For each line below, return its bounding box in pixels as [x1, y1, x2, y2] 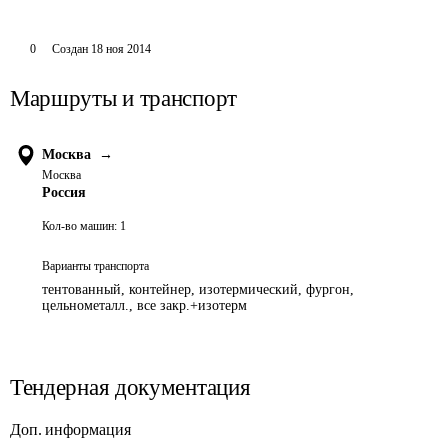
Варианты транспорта [42, 259, 149, 273]
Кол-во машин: [42, 219, 117, 233]
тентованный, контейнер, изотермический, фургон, [42, 282, 354, 297]
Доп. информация [10, 421, 131, 438]
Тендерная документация [10, 375, 251, 400]
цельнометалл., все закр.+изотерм [42, 298, 247, 313]
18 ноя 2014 [90, 42, 151, 56]
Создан [51, 42, 88, 56]
